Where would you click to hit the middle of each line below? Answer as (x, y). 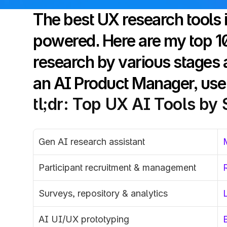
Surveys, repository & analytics (103, 193)
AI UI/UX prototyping (84, 219)
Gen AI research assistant (92, 142)
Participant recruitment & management (117, 167)
